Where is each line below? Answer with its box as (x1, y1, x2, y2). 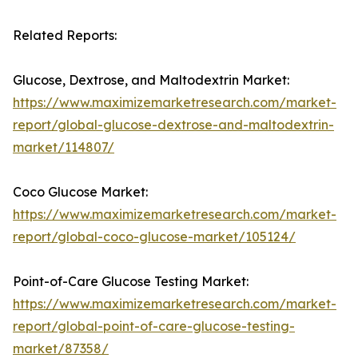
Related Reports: (13, 27, 117, 44)
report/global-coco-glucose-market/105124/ (13, 229, 296, 245)
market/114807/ (13, 139, 114, 156)
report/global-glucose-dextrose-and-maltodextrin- (13, 117, 334, 133)
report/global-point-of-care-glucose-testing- (13, 318, 295, 335)
